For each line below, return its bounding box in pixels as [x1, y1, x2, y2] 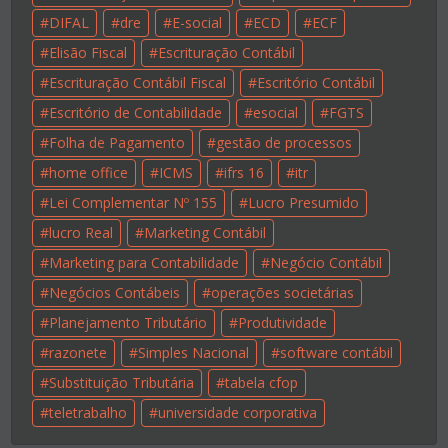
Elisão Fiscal [49, 43, 128, 63]
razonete [49, 343, 108, 363]
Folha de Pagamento [49, 133, 186, 153]
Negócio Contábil [270, 253, 383, 273]
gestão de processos [216, 133, 353, 153]
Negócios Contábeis [49, 283, 181, 303]
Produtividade [238, 313, 328, 333]
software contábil [280, 343, 394, 363]
